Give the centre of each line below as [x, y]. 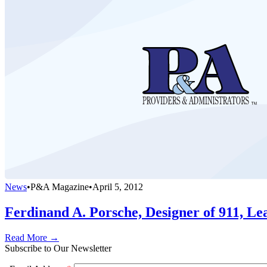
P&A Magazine [60, 187]
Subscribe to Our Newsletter [58, 249]
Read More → [32, 238]
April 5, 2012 [118, 187]
